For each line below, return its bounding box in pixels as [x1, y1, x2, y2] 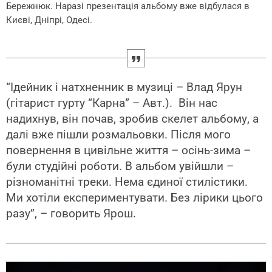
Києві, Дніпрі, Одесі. [6, 14, 92, 25]
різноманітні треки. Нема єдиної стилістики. [6, 174, 248, 189]
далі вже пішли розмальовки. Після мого [6, 127, 231, 141]
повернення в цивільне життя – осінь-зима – [6, 143, 251, 157]
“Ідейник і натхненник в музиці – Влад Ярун [6, 80, 242, 94]
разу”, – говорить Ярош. [6, 206, 136, 220]
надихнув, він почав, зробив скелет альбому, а [6, 111, 259, 126]
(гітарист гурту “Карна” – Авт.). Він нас [6, 95, 217, 110]
